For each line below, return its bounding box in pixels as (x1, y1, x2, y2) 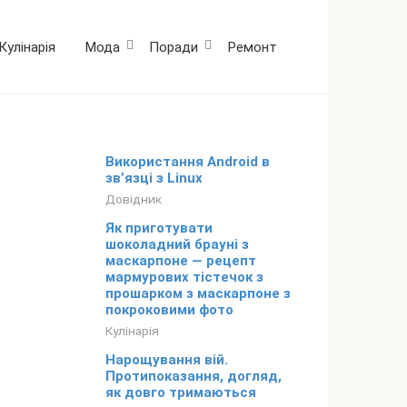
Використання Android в (105, 154, 270, 171)
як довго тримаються (105, 384, 256, 402)
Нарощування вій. (105, 352, 228, 369)
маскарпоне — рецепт (105, 253, 256, 270)
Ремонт (227, 38, 277, 55)
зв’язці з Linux (105, 170, 203, 187)
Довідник (105, 192, 162, 207)
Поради (149, 38, 198, 55)
